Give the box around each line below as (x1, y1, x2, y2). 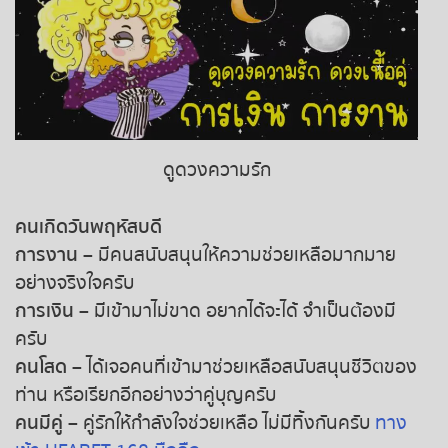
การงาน (15, 239, 78, 270)
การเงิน (15, 295, 74, 326)
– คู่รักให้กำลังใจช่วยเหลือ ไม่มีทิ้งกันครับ (63, 407, 375, 438)
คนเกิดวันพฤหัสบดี (15, 211, 162, 242)
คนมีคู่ (15, 407, 63, 438)
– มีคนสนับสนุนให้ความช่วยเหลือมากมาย (78, 239, 396, 270)
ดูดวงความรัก (162, 154, 271, 185)
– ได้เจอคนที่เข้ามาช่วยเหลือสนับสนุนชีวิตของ (67, 351, 417, 382)
